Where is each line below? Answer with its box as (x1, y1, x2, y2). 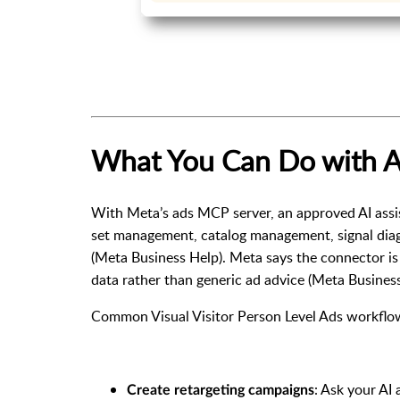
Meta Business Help (95, 247, 219, 268)
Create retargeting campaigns (127, 383, 314, 398)
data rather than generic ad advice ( (91, 270, 312, 290)
